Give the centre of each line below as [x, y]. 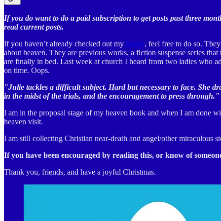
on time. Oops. [27, 71]
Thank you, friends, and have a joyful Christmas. [80, 172]
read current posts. [34, 27]
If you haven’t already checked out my [65, 44]
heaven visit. [23, 122]
